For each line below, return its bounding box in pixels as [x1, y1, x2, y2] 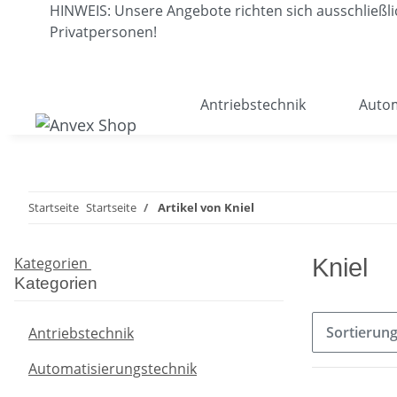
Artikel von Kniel [158, 199, 254, 215]
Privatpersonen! [50, 22, 157, 42]
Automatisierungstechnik [28, 359, 197, 378]
